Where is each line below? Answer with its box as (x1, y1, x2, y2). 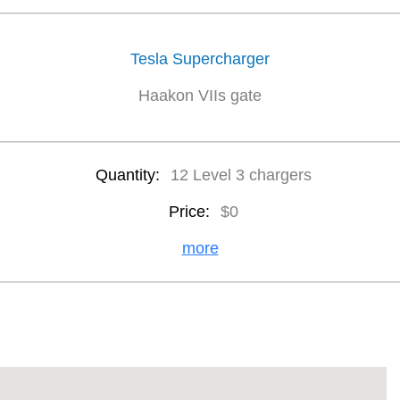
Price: (168, 203, 214, 221)
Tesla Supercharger (130, 50, 270, 68)
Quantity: (95, 166, 164, 184)
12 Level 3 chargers (170, 166, 312, 184)
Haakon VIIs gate (138, 87, 262, 104)
